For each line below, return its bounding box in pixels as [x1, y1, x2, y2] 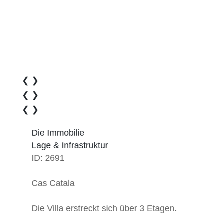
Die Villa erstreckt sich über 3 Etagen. [31, 203, 177, 213]
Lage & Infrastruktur [31, 140, 108, 150]
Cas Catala [31, 178, 75, 188]
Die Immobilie [31, 127, 84, 138]
